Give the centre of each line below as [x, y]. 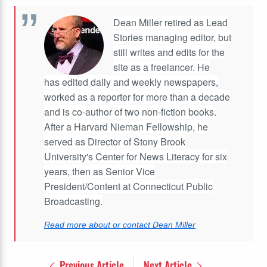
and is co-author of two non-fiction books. [130, 111]
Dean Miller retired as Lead [170, 22]
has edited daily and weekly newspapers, [131, 82]
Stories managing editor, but [172, 37]
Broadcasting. [73, 201]
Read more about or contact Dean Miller [120, 224]
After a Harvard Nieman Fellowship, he [126, 126]
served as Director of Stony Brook [115, 141]
